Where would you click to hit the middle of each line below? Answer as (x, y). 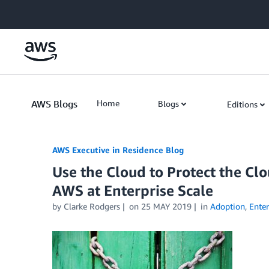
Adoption (227, 206)
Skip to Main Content (45, 12)
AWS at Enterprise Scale (133, 190)
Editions (242, 104)
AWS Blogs (54, 104)
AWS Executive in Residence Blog (118, 150)
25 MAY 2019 (166, 206)
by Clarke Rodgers (86, 206)
